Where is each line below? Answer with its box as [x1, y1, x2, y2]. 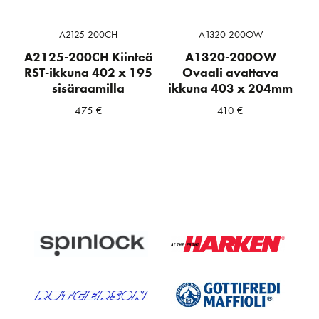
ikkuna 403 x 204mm [168, 80, 293, 96]
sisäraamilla [52, 80, 125, 96]
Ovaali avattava [182, 64, 279, 80]
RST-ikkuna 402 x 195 [24, 64, 153, 80]
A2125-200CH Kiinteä [23, 48, 153, 65]
